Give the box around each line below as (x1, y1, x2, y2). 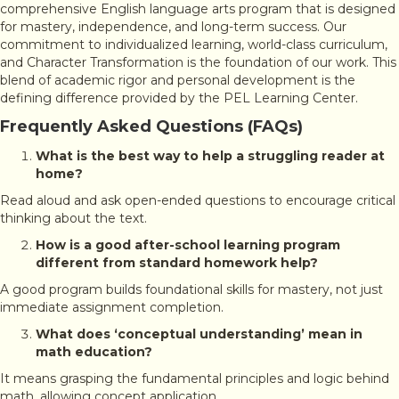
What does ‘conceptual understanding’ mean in (36, 326, 362, 343)
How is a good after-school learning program (36, 237, 340, 254)
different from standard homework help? (36, 255, 318, 272)
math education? (36, 344, 152, 361)
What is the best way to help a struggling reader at (36, 148, 385, 165)
